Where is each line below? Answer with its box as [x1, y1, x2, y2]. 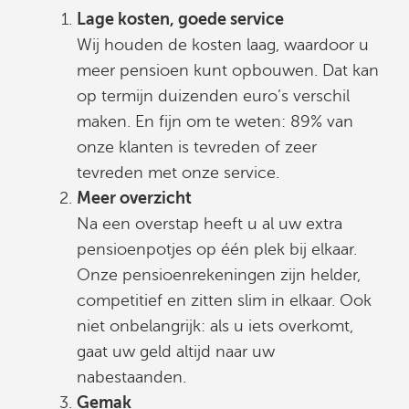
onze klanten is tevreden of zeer [77, 137, 317, 156]
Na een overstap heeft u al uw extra [77, 214, 342, 233]
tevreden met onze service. [77, 163, 279, 182]
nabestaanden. [77, 367, 186, 386]
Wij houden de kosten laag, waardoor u [77, 35, 369, 54]
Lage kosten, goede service [77, 9, 284, 28]
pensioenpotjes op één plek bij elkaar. [77, 239, 357, 258]
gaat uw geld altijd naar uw [77, 341, 275, 361]
